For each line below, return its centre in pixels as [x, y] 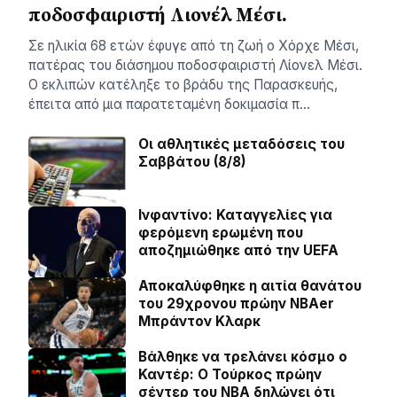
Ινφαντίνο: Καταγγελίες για [235, 215]
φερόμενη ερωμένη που [221, 233]
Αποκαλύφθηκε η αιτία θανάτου [250, 286]
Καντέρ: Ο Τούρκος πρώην [230, 374]
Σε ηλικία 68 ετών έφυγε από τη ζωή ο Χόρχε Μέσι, [194, 46]
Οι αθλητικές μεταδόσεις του [241, 144]
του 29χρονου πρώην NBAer [236, 304]
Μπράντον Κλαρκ [199, 321]
